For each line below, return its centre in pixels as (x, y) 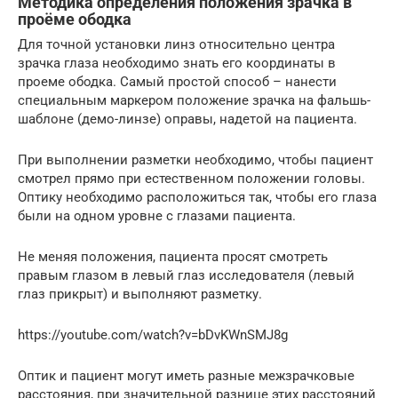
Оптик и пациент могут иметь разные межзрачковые (186, 375)
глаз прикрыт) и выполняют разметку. (140, 294)
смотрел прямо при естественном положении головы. (191, 178)
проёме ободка (75, 19)
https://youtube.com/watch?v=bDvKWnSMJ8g (153, 334)
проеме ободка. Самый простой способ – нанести (177, 81)
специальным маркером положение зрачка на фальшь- (194, 100)
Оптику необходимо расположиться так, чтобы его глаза (197, 197)
